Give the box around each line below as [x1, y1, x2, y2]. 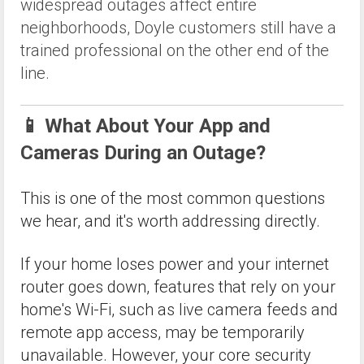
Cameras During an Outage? [20, 141, 266, 164]
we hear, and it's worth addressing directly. [20, 211, 320, 231]
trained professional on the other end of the [20, 40, 329, 60]
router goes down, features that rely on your [20, 277, 336, 297]
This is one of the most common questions [20, 188, 325, 208]
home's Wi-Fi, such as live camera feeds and [20, 300, 338, 320]
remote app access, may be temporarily [20, 323, 305, 343]
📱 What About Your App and [20, 114, 271, 137]
